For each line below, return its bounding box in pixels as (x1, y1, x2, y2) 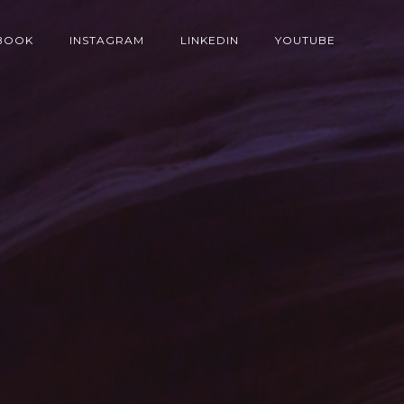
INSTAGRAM (69, 33, 144, 47)
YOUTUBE (275, 33, 335, 47)
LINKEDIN (180, 33, 239, 47)
